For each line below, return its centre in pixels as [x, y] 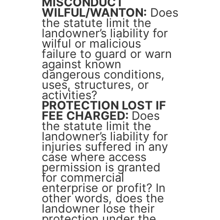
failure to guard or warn [107, 54]
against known [82, 64]
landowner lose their [98, 209]
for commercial [83, 178]
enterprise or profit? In [104, 188]
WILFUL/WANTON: [94, 13]
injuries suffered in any [105, 147]
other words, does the [103, 198]
